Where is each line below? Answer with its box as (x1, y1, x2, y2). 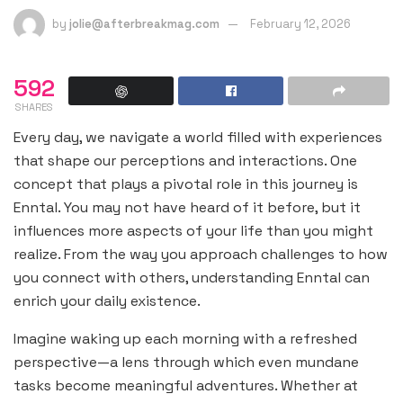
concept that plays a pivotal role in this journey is (13, 175, 358, 193)
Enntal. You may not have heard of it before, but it (13, 198, 361, 217)
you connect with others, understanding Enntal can (13, 268, 370, 287)
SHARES (15, 101, 53, 113)
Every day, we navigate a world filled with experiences (13, 128, 382, 147)
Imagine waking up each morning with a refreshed (13, 329, 357, 348)
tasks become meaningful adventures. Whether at (13, 376, 358, 395)
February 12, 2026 (250, 15, 351, 31)
